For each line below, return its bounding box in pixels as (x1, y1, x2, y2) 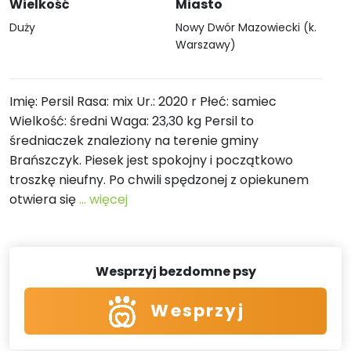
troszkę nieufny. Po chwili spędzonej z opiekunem (9, 171, 309, 189)
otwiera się (9, 190, 79, 208)
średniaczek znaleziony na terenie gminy (9, 132, 259, 150)
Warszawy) (175, 37, 236, 52)
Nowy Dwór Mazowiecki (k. (175, 20, 317, 35)
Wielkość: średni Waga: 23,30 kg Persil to (9, 112, 254, 130)
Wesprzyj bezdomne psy (95, 262, 256, 281)
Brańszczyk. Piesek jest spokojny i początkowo (9, 151, 293, 169)
